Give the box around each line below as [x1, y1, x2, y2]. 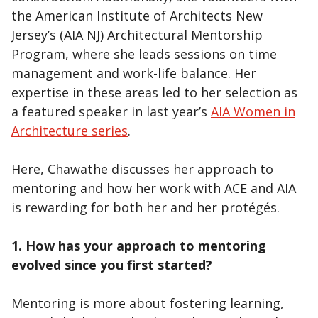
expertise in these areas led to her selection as [11, 84, 297, 101]
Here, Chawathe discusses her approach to [11, 160, 273, 177]
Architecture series [11, 122, 128, 139]
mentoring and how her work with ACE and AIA [11, 180, 296, 197]
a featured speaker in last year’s [11, 103, 211, 120]
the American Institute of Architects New [11, 7, 263, 24]
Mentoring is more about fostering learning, [11, 295, 284, 312]
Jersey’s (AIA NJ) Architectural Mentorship [11, 26, 263, 43]
